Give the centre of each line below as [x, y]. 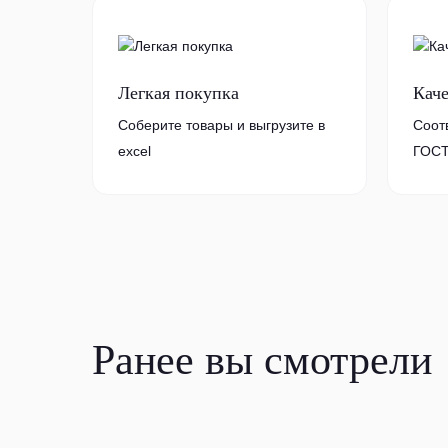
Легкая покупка [178, 93]
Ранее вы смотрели [262, 360]
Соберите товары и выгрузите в [221, 125]
